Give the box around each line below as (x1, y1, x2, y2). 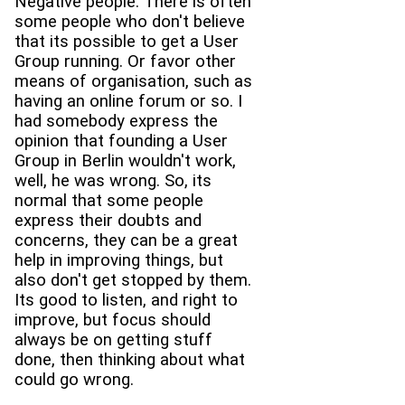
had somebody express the (14, 110, 218, 131)
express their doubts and (14, 210, 202, 231)
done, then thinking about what (14, 349, 245, 370)
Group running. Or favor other (14, 51, 236, 71)
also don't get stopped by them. (14, 269, 251, 290)
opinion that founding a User (14, 130, 228, 151)
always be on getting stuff (14, 329, 212, 350)
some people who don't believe (14, 11, 245, 32)
